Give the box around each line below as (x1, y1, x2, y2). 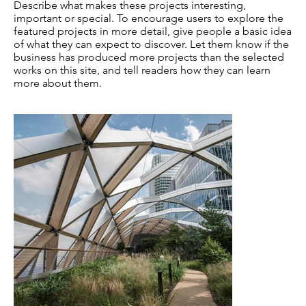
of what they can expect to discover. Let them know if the (14, 38, 289, 51)
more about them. (14, 76, 102, 90)
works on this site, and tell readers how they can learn (14, 64, 270, 77)
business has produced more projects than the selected (14, 51, 284, 64)
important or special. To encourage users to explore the (14, 12, 283, 25)
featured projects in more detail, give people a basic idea (14, 25, 292, 38)
